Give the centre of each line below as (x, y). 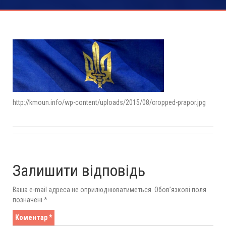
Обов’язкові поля (180, 189)
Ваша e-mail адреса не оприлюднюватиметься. (83, 189)
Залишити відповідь (79, 170)
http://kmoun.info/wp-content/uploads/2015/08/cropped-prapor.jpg (109, 102)
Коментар (32, 217)
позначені (28, 200)
